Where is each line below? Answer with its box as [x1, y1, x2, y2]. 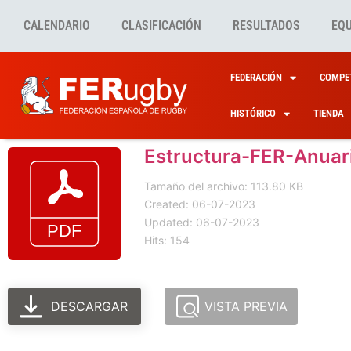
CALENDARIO [24, 18, 90, 33]
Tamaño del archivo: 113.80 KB [144, 179, 303, 193]
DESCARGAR [51, 299, 128, 314]
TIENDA [313, 107, 344, 119]
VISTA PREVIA [204, 299, 288, 314]
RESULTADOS [233, 18, 300, 33]
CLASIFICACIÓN [121, 18, 201, 33]
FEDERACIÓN [230, 71, 282, 83]
